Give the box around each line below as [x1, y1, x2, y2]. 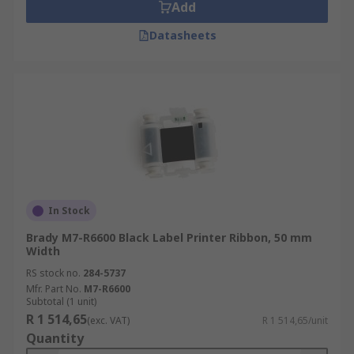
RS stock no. [26, 266, 81, 280]
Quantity [26, 330, 84, 347]
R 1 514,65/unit [262, 314, 328, 327]
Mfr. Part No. [26, 282, 81, 296]
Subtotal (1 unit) [26, 295, 96, 308]
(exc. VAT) [87, 314, 130, 327]
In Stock [48, 204, 90, 217]
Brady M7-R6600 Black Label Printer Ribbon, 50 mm [26, 230, 312, 245]
